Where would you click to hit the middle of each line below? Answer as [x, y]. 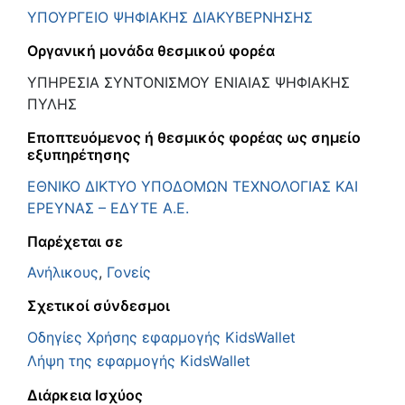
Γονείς [129, 273]
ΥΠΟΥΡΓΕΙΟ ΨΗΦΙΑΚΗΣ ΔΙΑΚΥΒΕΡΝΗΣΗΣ [170, 18]
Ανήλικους [63, 273]
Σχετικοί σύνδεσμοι [99, 306]
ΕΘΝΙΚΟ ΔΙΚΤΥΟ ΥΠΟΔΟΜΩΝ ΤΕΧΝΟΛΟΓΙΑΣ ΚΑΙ [193, 186]
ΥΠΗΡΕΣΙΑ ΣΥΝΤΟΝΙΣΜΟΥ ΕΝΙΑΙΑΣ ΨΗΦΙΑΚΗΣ [188, 82]
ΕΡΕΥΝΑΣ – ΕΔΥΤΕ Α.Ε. [108, 207]
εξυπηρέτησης [79, 154]
